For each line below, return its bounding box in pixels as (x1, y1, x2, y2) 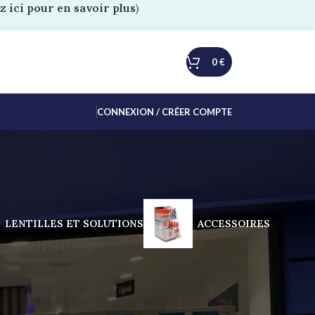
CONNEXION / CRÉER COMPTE (97, 105, 232, 117)
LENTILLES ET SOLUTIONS (5, 217, 143, 230)
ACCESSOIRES (198, 217, 270, 230)
